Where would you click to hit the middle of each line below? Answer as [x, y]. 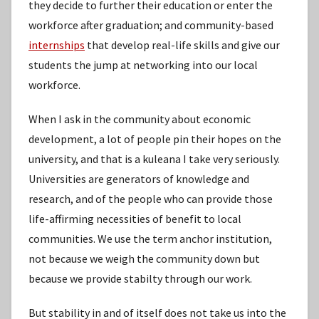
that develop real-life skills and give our [182, 45]
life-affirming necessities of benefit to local [135, 218]
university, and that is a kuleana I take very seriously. [154, 158]
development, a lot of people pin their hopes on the [155, 138]
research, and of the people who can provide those [151, 198]
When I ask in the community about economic [140, 119]
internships [57, 45]
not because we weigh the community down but [144, 258]
